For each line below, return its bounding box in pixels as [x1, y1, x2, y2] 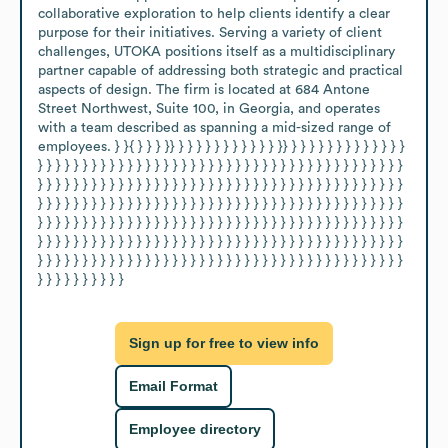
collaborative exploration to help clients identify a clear [38, 6, 390, 21]
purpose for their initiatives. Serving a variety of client [38, 25, 382, 40]
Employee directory [129, 421, 261, 438]
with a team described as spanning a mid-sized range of [38, 120, 391, 135]
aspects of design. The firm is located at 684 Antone [38, 82, 370, 97]
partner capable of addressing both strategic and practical [38, 63, 403, 78]
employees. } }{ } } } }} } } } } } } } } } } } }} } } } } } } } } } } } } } [38, 139, 405, 154]
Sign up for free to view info [129, 335, 319, 352]
